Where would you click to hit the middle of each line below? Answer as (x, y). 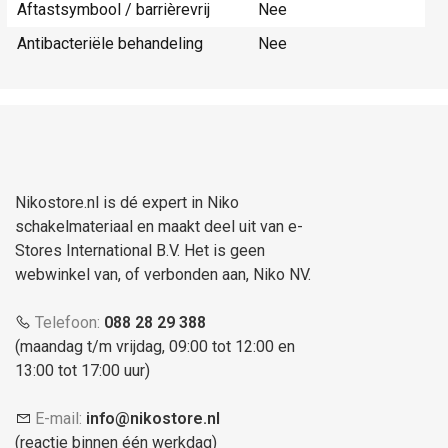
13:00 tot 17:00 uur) (82, 371)
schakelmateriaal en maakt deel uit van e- (159, 227)
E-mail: (58, 419)
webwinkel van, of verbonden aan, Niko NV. (163, 275)
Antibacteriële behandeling (110, 44)
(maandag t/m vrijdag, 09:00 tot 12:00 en (155, 347)
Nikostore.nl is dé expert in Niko (127, 203)
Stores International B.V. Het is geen (140, 251)
